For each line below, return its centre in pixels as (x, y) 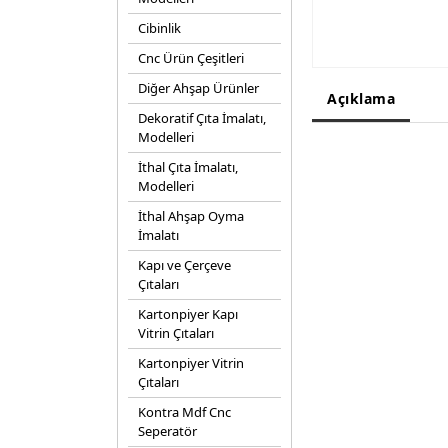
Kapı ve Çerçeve (184, 265)
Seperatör (167, 431)
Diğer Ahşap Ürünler (198, 88)
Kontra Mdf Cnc (184, 412)
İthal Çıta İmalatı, (188, 167)
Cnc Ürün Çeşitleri (191, 58)
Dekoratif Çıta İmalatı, (202, 118)
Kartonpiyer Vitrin (191, 363)
